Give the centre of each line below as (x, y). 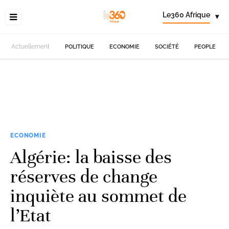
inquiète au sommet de (98, 196)
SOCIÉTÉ (167, 47)
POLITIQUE (80, 47)
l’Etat (31, 215)
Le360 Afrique (186, 15)
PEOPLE (205, 47)
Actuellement (31, 47)
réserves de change (84, 176)
